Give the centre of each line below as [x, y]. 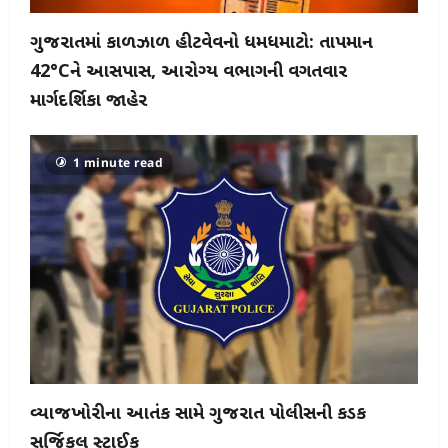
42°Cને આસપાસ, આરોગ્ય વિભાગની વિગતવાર [188, 72]
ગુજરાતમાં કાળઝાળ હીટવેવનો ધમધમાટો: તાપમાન [201, 43]
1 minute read [117, 162]
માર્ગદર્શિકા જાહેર [88, 101]
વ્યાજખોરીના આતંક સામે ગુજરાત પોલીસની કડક [198, 415]
